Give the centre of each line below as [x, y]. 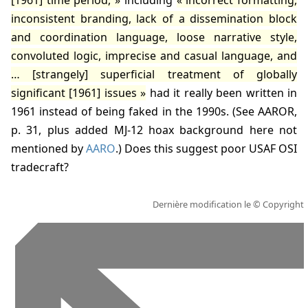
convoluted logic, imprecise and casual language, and [154, 56]
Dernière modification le [202, 205]
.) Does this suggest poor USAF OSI [206, 149]
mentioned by [48, 149]
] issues [117, 93]
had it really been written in [222, 93]
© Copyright [278, 205]
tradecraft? [40, 167]
